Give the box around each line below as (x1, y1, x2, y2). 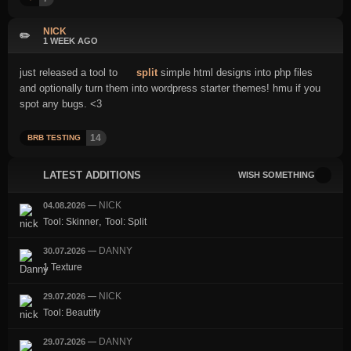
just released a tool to (20, 67, 121, 78)
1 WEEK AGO (43, 35, 98, 45)
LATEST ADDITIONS (43, 168, 141, 181)
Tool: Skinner (43, 216, 99, 227)
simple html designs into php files (157, 67, 313, 78)
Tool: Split (105, 216, 147, 227)
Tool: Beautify (43, 307, 100, 318)
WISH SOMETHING (238, 170, 315, 179)
